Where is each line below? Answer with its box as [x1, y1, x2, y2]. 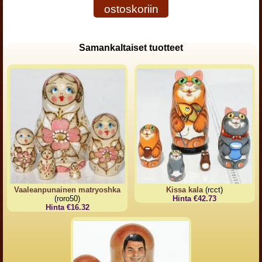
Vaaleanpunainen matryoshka [14, 185, 121, 195]
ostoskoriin [104, 3, 158, 15]
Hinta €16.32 [45, 203, 89, 212]
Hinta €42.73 [173, 194, 217, 204]
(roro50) [54, 194, 81, 204]
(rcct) [203, 185, 223, 195]
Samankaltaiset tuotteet [79, 43, 183, 53]
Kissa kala [166, 185, 204, 195]
